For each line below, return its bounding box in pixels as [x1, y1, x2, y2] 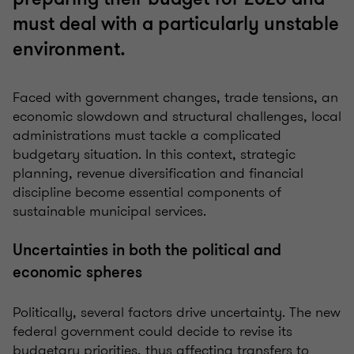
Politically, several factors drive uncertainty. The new [13, 302, 341, 323]
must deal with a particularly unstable [13, 12, 339, 37]
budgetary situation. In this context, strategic [13, 144, 296, 165]
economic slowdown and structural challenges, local [13, 106, 341, 127]
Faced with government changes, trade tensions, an [13, 87, 338, 108]
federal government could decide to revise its [13, 321, 292, 342]
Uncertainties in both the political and [13, 239, 281, 262]
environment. [13, 37, 126, 62]
